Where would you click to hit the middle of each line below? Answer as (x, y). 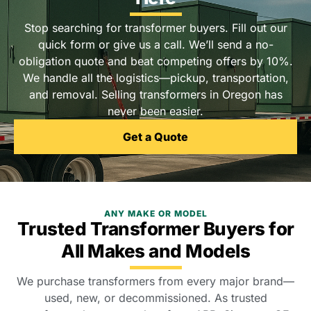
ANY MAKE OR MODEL (155, 214)
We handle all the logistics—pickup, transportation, (155, 78)
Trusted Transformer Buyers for (155, 229)
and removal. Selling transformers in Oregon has (155, 95)
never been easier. (155, 111)
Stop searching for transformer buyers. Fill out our (155, 28)
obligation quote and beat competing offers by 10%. (155, 61)
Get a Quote (155, 137)
